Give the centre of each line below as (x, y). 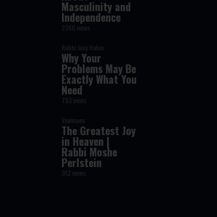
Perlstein (82, 162)
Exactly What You (99, 79)
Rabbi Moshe (90, 152)
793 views (74, 100)
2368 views (76, 27)
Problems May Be (99, 68)
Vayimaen (73, 120)
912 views (74, 173)
